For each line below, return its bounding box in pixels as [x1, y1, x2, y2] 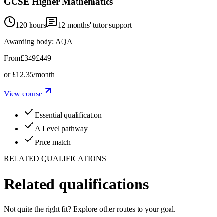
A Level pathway [35, 124, 88, 133]
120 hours [15, 21, 46, 30]
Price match [35, 138, 71, 147]
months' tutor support [65, 21, 132, 30]
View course [4, 90, 42, 98]
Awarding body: [4, 37, 54, 46]
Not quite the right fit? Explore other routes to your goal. [4, 204, 176, 213]
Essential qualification [35, 111, 102, 120]
